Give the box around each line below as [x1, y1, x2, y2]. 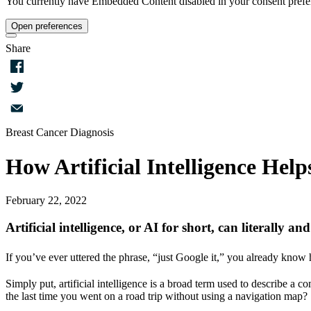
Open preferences [11, 21, 83, 32]
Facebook [6, 87, 49, 99]
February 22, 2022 [6, 194, 87, 207]
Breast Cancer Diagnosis [6, 126, 114, 139]
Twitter [6, 109, 37, 121]
